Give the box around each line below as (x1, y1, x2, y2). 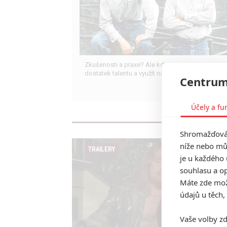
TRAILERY (88, 145, 116, 154)
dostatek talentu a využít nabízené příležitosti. (85, 69, 217, 78)
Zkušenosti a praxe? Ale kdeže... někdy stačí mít (85, 61, 224, 69)
